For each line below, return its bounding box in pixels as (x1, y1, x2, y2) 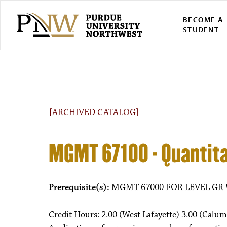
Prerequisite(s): (49, 182, 109, 193)
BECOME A (183, 15, 224, 25)
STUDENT (183, 25, 219, 35)
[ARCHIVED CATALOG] (49, 107, 139, 118)
